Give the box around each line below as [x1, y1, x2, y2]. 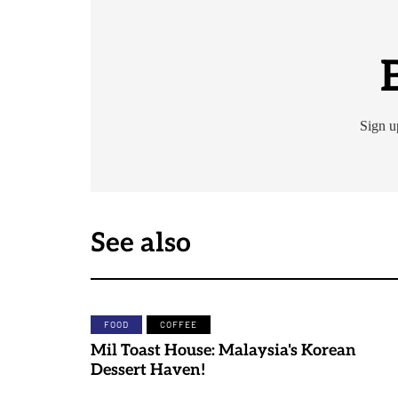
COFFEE [160, 319, 197, 330]
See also [91, 227, 191, 259]
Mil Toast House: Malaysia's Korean [91, 341, 356, 360]
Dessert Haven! [91, 361, 205, 379]
